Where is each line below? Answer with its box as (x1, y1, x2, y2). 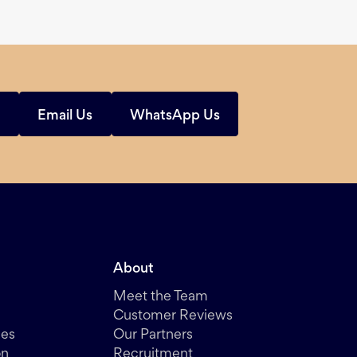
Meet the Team (113, 291, 209, 304)
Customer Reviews (113, 310, 233, 324)
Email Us (37, 109, 93, 123)
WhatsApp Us (129, 109, 220, 123)
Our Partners (113, 329, 194, 343)
